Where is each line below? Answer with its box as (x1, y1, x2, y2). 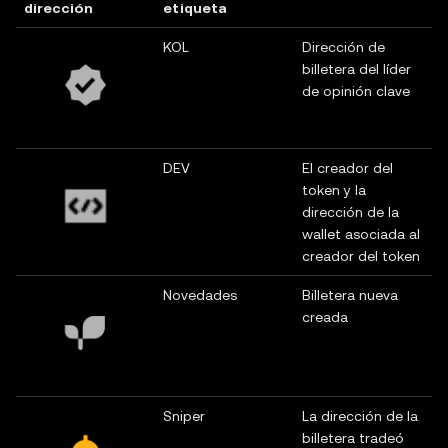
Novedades (163, 287, 237, 303)
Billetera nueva (302, 287, 398, 303)
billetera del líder (302, 61, 411, 77)
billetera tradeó (302, 430, 404, 446)
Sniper (163, 408, 205, 424)
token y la (302, 182, 366, 198)
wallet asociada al (302, 226, 420, 242)
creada (302, 309, 348, 325)
